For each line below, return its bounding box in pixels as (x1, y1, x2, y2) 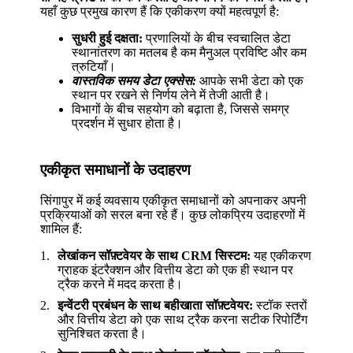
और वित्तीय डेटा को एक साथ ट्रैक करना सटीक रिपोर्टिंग (58, 313, 308, 327)
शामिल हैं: (40, 221, 83, 236)
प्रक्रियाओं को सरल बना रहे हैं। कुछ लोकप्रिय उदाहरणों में (40, 207, 306, 221)
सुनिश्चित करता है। (58, 327, 147, 341)
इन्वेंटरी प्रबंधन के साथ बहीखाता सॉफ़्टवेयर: (58, 299, 254, 313)
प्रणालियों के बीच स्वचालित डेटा (143, 32, 292, 46)
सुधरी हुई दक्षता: (72, 32, 143, 46)
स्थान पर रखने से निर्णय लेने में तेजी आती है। (72, 88, 271, 102)
